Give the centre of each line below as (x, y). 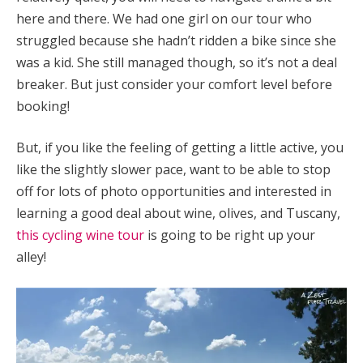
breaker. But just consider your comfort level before (174, 85)
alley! (31, 257)
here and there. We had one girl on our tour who (164, 19)
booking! (43, 107)
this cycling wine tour (80, 235)
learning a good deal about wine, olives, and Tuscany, (178, 214)
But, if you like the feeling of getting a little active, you (180, 148)
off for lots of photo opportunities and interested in (174, 192)
